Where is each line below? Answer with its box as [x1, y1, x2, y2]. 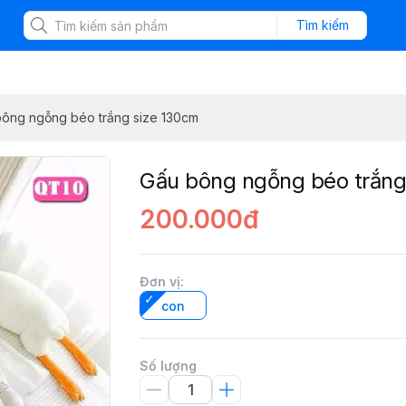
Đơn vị [140, 274, 180, 289]
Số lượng [140, 358, 197, 373]
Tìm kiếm [295, 17, 349, 33]
